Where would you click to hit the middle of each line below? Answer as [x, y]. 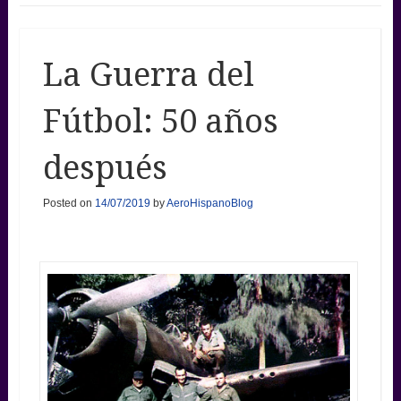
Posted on [68, 203]
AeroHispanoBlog [209, 203]
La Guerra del [148, 74]
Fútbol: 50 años [160, 121]
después [105, 167]
